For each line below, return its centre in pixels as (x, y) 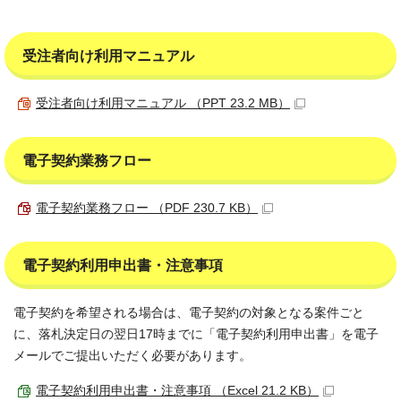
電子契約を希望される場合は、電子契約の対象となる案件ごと (189, 313)
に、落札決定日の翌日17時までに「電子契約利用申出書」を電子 (196, 334)
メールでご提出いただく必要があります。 (132, 356)
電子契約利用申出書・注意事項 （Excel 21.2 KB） (177, 391)
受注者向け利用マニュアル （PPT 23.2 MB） (163, 103)
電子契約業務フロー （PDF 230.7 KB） (147, 208)
